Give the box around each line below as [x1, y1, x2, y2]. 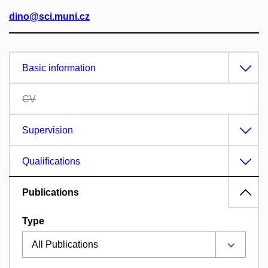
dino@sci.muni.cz [9, 11, 90, 22]
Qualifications [22, 156, 80, 167]
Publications [22, 187, 79, 198]
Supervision [22, 125, 73, 136]
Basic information [22, 63, 96, 74]
